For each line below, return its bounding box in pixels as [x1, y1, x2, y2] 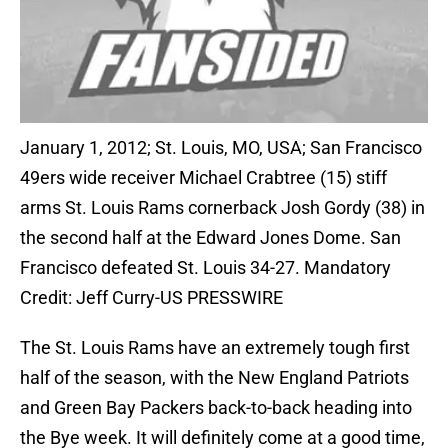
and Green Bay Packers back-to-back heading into [20, 397, 412, 419]
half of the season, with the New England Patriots [20, 367, 409, 389]
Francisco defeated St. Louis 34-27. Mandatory [20, 257, 391, 279]
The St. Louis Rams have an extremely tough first [20, 337, 410, 359]
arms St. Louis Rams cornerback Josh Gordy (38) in [20, 197, 425, 219]
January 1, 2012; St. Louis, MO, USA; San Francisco [20, 137, 422, 159]
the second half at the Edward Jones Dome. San [20, 227, 401, 249]
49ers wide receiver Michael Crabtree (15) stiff [20, 167, 387, 189]
